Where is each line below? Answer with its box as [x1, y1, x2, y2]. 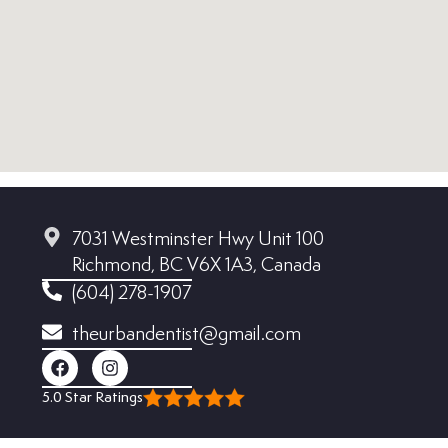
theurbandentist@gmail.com [72, 325, 301, 345]
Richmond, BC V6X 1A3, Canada [72, 256, 321, 276]
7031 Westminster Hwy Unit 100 [72, 230, 324, 250]
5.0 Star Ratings [42, 390, 143, 406]
